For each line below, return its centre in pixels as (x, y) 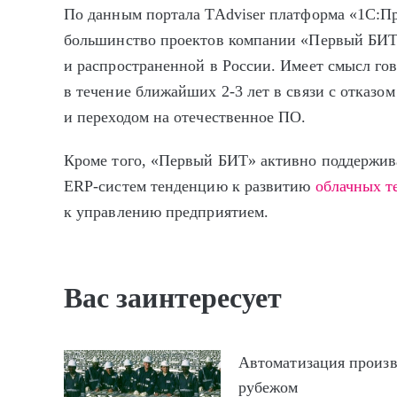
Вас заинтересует (173, 297)
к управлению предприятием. (167, 211)
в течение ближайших (143, 91)
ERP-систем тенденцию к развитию (190, 186)
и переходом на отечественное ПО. (185, 117)
